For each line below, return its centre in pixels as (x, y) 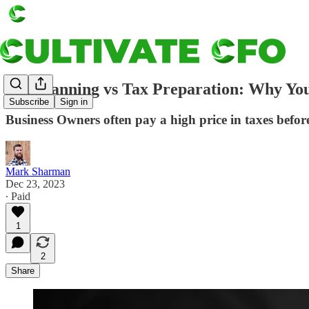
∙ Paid (18, 196)
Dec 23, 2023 (35, 183)
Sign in (74, 102)
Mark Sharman (38, 171)
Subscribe (29, 102)
